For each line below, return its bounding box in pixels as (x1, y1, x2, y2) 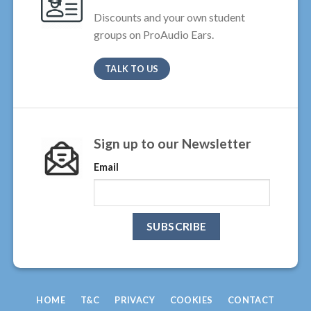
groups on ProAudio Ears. (93, 28, 214, 42)
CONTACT (227, 294, 275, 305)
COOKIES (169, 294, 213, 305)
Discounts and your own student (93, 10, 245, 24)
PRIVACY (115, 294, 155, 305)
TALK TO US (105, 63, 159, 75)
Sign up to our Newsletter (93, 135, 251, 152)
